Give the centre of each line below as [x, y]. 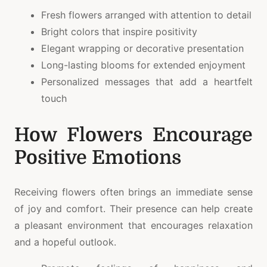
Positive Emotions [98, 157]
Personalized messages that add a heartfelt [147, 81]
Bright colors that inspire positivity [119, 31]
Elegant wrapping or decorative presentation [142, 48]
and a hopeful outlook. [65, 242]
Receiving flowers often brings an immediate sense [133, 192]
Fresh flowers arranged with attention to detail [146, 15]
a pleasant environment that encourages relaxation [133, 225]
